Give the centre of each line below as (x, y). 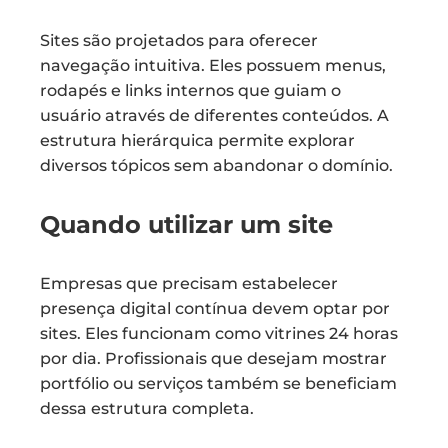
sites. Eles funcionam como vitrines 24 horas (219, 333)
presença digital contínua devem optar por (215, 308)
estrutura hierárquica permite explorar (197, 140)
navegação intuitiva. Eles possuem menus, (213, 65)
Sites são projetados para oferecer (179, 40)
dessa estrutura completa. (147, 408)
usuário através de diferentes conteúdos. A (214, 115)
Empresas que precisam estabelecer (189, 283)
